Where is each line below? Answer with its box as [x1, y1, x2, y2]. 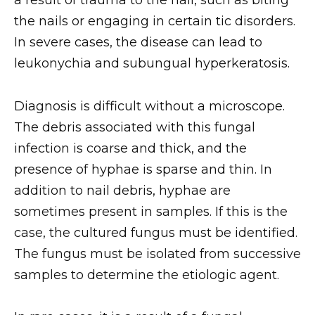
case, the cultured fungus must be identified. [14, 224, 297, 240]
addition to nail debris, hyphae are [14, 182, 231, 198]
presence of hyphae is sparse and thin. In [14, 161, 272, 177]
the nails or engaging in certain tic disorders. [14, 13, 295, 30]
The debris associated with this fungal [14, 119, 255, 135]
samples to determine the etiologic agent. [14, 266, 279, 283]
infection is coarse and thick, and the [14, 140, 247, 156]
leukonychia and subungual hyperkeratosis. [14, 56, 290, 72]
